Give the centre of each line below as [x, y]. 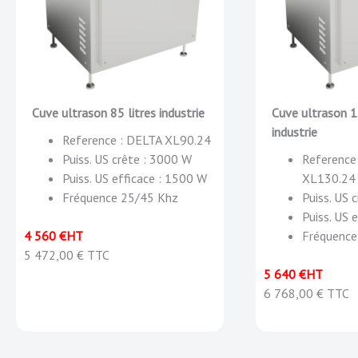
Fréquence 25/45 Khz [120, 197]
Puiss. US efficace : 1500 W [135, 178]
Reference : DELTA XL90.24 [137, 140]
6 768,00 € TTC [306, 293]
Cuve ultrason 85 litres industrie [118, 113]
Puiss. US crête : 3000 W [127, 159]
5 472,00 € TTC [67, 255]
